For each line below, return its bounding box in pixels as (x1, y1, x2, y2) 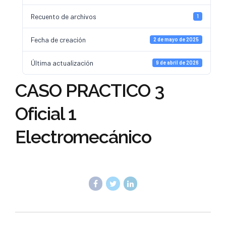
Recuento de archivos (31, 12, 96, 21)
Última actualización (31, 58, 93, 67)
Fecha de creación (31, 35, 86, 44)
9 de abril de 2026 (156, 59, 199, 66)
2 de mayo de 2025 (153, 36, 199, 43)
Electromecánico (15, 126, 151, 147)
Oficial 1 (15, 102, 77, 124)
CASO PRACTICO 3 (15, 79, 164, 101)
